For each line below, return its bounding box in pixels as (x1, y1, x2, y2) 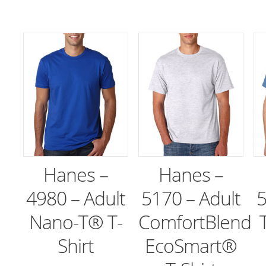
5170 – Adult (141, 185, 241, 211)
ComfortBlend (138, 208, 252, 235)
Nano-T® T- (29, 208, 123, 235)
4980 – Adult (26, 185, 126, 211)
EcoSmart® (145, 232, 237, 258)
